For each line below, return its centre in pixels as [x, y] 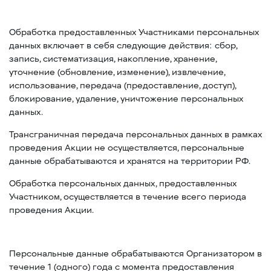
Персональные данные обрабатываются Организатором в [135, 254]
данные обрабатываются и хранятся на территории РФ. [130, 161]
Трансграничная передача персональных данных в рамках [135, 135]
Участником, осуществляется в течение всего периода [128, 197]
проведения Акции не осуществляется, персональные [127, 148]
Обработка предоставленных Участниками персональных [134, 32]
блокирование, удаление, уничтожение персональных [126, 99]
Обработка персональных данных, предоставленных [123, 184]
